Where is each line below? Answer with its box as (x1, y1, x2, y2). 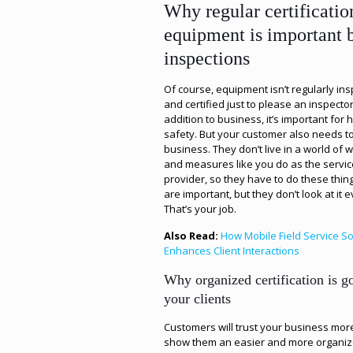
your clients (164, 291, 232, 307)
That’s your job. (164, 202, 237, 216)
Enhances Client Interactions (164, 243, 300, 258)
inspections (164, 48, 251, 69)
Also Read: (164, 229, 221, 243)
